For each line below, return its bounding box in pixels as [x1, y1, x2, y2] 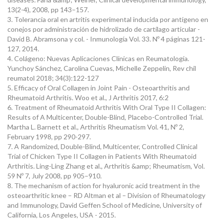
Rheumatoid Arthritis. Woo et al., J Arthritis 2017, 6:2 [7, 93, 169, 102]
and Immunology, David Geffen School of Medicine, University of [7, 201, 202, 209]
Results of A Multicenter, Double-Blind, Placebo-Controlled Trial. [7, 113, 203, 121]
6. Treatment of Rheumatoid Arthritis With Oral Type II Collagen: [7, 103, 206, 111]
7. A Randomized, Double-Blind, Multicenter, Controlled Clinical [7, 142, 197, 151]
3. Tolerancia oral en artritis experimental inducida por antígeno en [7, 15, 208, 23]
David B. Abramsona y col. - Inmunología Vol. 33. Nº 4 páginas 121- [7, 35, 205, 43]
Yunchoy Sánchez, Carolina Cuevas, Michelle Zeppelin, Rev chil [7, 64, 196, 72]
